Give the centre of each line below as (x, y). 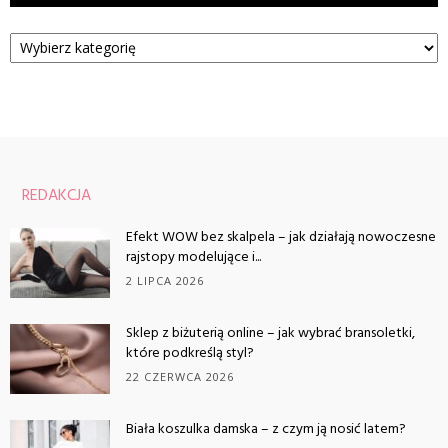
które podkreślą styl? (190, 353)
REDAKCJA (56, 195)
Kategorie (41, 30)
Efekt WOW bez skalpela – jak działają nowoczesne (281, 237)
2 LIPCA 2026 (165, 280)
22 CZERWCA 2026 (180, 376)
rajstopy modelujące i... (193, 257)
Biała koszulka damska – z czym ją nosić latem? (266, 429)
